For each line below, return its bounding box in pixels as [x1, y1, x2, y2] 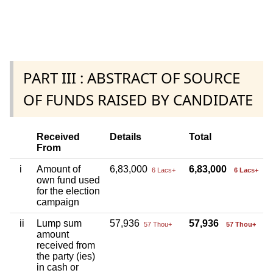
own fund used [37, 174, 100, 185]
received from [37, 239, 95, 250]
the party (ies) [37, 250, 95, 261]
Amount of [37, 163, 80, 174]
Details [110, 131, 141, 142]
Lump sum [37, 218, 82, 229]
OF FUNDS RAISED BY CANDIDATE [23, 89, 253, 110]
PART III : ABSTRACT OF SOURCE [23, 67, 240, 88]
